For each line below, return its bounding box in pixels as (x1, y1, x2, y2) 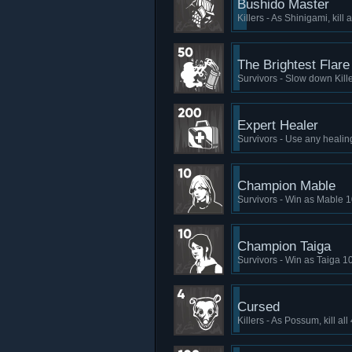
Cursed (237, 299, 280, 314)
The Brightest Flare (237, 57, 350, 72)
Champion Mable (237, 178, 335, 193)
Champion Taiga (237, 239, 331, 254)
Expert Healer (237, 118, 318, 133)
